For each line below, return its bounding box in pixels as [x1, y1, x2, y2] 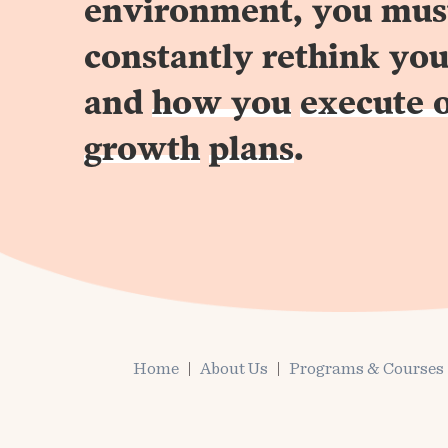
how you [152, 89, 291, 121]
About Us [199, 360, 268, 378]
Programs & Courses [288, 360, 444, 378]
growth [84, 135, 200, 167]
